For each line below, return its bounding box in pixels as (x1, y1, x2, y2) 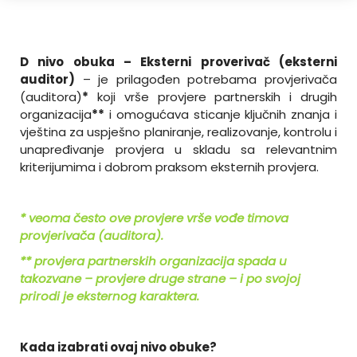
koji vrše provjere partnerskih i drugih (88, 88, 337, 105)
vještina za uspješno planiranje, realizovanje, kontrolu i (20, 123, 337, 140)
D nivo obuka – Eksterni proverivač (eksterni (20, 53, 337, 70)
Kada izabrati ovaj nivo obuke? (20, 338, 217, 355)
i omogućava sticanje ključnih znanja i (104, 105, 337, 123)
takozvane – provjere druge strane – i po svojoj (20, 269, 300, 287)
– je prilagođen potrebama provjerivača (75, 70, 337, 88)
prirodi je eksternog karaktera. (20, 287, 202, 304)
